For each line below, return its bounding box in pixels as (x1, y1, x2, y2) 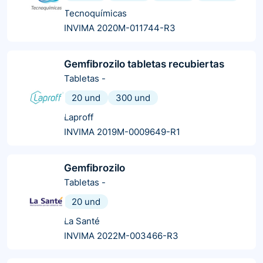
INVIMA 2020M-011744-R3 (64, 22, 176, 33)
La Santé (64, 215, 100, 227)
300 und (116, 92, 150, 103)
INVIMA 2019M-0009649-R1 (64, 126, 180, 137)
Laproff (64, 111, 93, 123)
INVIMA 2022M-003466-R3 (64, 230, 178, 241)
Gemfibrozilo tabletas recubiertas (64, 58, 224, 70)
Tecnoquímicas (64, 7, 127, 19)
